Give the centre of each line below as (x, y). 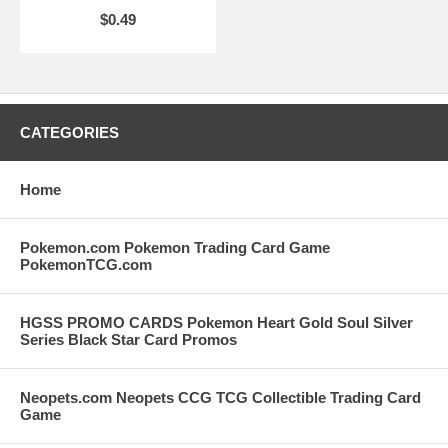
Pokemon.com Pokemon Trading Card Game (175, 247)
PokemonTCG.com (86, 264)
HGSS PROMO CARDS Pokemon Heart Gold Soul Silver (216, 322)
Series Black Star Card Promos (128, 339)
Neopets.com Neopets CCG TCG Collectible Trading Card (220, 397)
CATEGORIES (69, 132)
